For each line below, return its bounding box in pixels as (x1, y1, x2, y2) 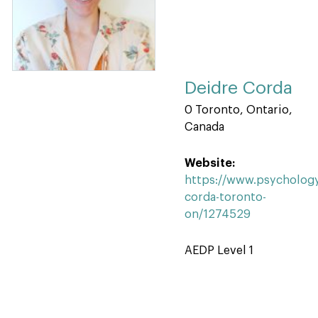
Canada (185, 121, 224, 133)
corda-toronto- (185, 192, 266, 203)
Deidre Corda (185, 79, 292, 97)
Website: (185, 158, 235, 169)
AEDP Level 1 (185, 245, 253, 256)
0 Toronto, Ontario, (185, 104, 292, 116)
